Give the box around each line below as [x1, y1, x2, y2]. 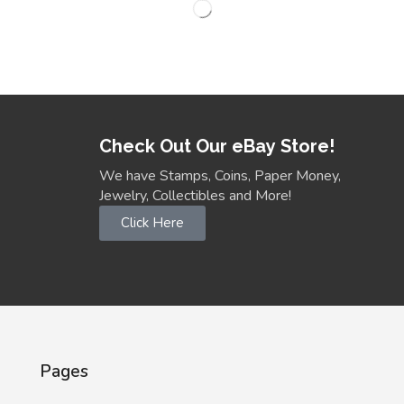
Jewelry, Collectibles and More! [98, 185, 291, 206]
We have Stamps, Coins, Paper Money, [98, 165, 341, 186]
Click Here [120, 213, 184, 232]
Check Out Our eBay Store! [98, 134, 335, 157]
